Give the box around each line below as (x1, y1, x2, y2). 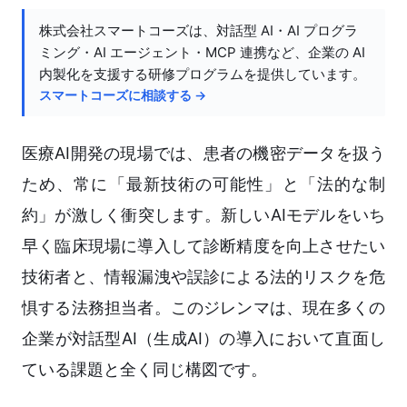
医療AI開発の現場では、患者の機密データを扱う (22, 144, 385, 164)
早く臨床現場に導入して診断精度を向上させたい (22, 236, 385, 256)
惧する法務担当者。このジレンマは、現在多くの (22, 298, 385, 318)
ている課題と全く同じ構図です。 (22, 360, 267, 380)
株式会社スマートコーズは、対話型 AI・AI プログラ (39, 22, 358, 40)
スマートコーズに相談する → (39, 87, 206, 104)
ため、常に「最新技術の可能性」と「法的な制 (22, 174, 385, 194)
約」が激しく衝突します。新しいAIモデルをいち (22, 205, 385, 225)
